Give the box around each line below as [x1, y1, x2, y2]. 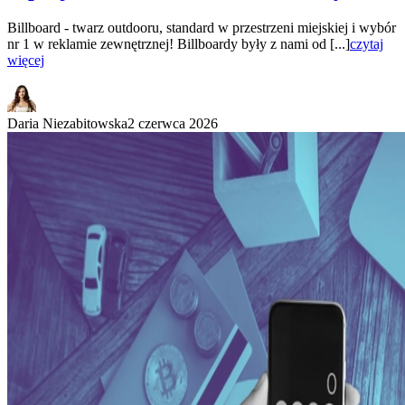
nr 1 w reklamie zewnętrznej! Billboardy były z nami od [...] [7, 36, 350, 52]
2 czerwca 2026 [127, 116, 218, 132]
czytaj [350, 36, 383, 52]
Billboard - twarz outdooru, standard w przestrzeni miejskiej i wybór [7, 20, 396, 36]
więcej [7, 52, 44, 69]
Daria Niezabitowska [7, 116, 127, 132]
